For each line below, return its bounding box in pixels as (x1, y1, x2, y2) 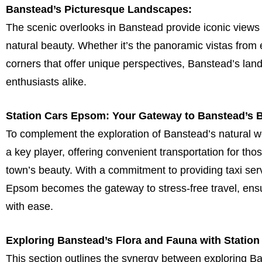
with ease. (6, 201, 53, 213)
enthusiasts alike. (6, 76, 87, 88)
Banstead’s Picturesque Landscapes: (6, 4, 192, 16)
